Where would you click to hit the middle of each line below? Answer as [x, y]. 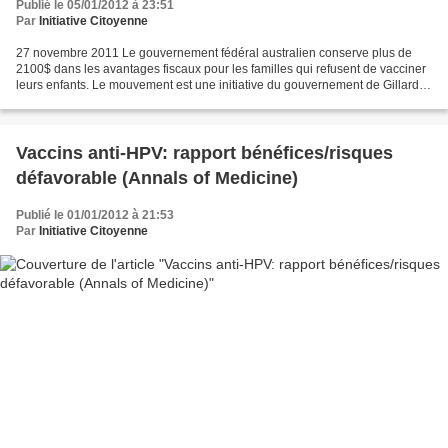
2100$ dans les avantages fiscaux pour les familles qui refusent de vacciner [221, 69]
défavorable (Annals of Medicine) [157, 178]
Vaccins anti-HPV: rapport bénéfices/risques [204, 153]
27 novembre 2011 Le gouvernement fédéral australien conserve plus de [214, 53]
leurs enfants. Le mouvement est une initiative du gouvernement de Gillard [217, 85]
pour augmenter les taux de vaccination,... [129, 101]
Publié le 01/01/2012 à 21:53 [95, 215]
